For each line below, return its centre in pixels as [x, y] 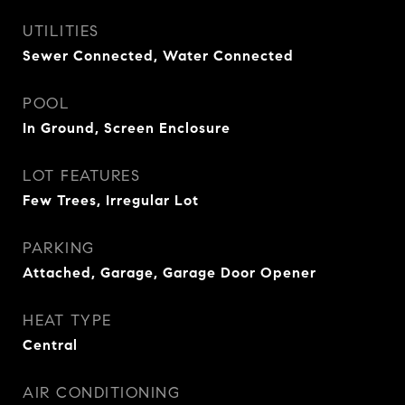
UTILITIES [61, 31]
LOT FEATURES [81, 175]
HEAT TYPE [67, 320]
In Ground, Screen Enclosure [127, 127]
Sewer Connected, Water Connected [158, 55]
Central [50, 344]
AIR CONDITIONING [101, 392]
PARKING [59, 248]
